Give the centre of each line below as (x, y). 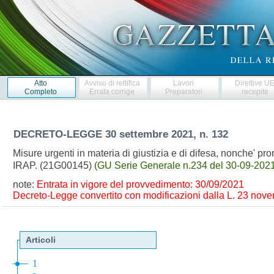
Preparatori (183, 91)
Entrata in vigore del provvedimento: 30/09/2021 (140, 185)
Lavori (184, 83)
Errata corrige (112, 91)
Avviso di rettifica (112, 83)
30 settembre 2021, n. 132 (168, 134)
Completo (40, 91)
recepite (255, 91)
